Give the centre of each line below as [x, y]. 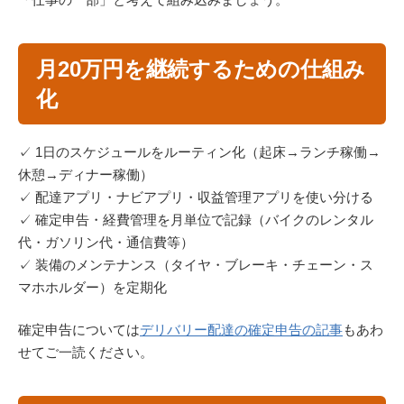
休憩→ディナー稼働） [86, 174]
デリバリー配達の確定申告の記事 [241, 330]
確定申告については [79, 330]
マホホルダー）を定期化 [92, 287]
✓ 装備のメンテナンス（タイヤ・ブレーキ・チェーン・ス [196, 264]
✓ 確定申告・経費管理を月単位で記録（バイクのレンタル [196, 219]
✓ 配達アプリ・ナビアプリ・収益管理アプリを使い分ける [196, 197]
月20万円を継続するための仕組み [201, 69]
